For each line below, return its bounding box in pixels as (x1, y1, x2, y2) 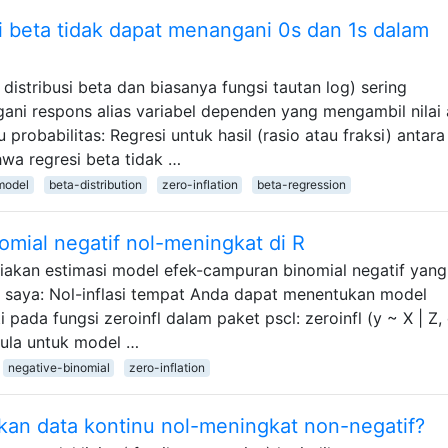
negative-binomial (7, 359, 110, 375)
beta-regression (257, 176, 347, 192)
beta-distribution (48, 176, 142, 192)
